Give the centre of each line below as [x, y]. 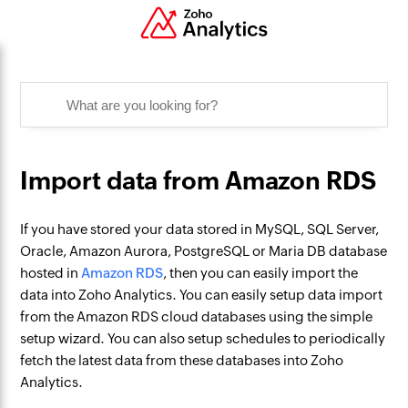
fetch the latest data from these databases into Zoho [182, 360]
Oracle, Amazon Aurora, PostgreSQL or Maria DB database [204, 251]
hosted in [51, 273]
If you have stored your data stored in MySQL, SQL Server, [200, 229]
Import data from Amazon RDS [198, 181]
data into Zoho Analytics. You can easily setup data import [202, 295]
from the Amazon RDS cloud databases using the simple [197, 316]
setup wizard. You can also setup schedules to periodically [203, 338]
